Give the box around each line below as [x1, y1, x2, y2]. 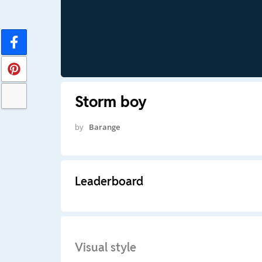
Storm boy [74, 91, 147, 112]
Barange [88, 121, 120, 132]
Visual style [74, 239, 136, 255]
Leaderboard [74, 173, 143, 189]
